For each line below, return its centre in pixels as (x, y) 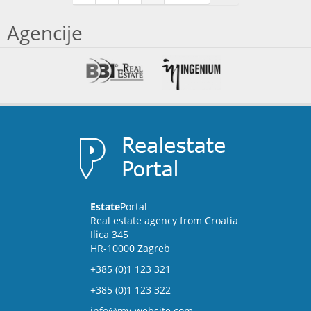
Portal (133, 206)
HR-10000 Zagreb (130, 248)
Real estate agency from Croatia (164, 220)
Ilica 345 (109, 234)
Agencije (45, 33)
